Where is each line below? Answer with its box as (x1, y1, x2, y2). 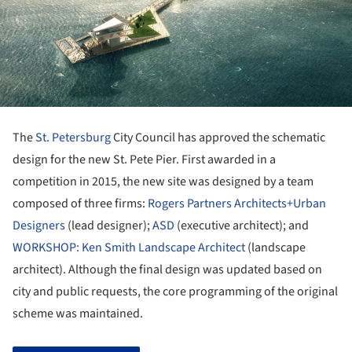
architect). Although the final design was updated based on (13, 261, 322, 279)
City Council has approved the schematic (111, 129, 325, 147)
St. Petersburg (35, 129, 111, 147)
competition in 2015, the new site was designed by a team (13, 173, 313, 191)
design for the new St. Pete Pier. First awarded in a (13, 151, 276, 169)
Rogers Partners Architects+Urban (148, 195, 326, 213)
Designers (13, 217, 65, 235)
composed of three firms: (13, 195, 148, 213)
